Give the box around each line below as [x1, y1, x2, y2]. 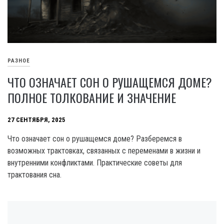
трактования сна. [7, 169, 61, 179]
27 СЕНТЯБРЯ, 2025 [7, 115, 65, 123]
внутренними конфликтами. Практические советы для [7, 157, 182, 167]
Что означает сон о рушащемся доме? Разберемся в [7, 133, 182, 143]
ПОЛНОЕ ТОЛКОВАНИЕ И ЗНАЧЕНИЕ [7, 88, 176, 106]
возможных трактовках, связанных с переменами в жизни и [7, 145, 200, 155]
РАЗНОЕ [7, 57, 30, 64]
